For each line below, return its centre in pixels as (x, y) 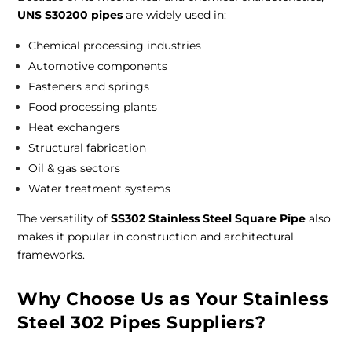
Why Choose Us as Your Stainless (173, 299)
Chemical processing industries (115, 46)
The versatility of (64, 219)
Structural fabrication (88, 148)
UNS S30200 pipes (70, 15)
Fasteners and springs (89, 87)
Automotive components (98, 66)
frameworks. (51, 255)
